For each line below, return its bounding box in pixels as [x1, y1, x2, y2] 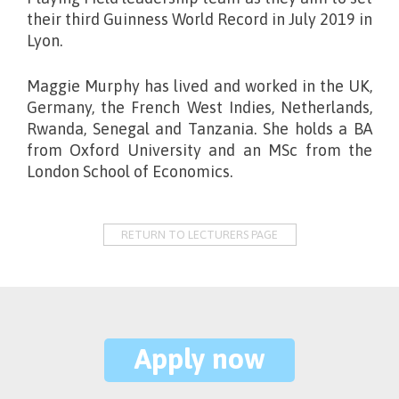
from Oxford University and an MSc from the [27, 141, 372, 160]
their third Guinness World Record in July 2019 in [27, 10, 372, 29]
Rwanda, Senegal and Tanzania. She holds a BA [27, 119, 372, 139]
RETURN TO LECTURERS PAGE [121, 228, 278, 242]
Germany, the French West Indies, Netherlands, [27, 98, 372, 118]
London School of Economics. [27, 162, 232, 182]
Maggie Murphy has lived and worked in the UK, [27, 77, 372, 96]
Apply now [134, 342, 265, 376]
